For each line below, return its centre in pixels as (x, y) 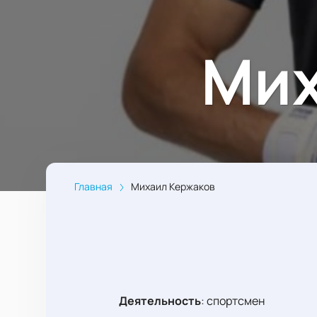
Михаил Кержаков (173, 187)
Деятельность (160, 301)
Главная (93, 187)
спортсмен (236, 301)
